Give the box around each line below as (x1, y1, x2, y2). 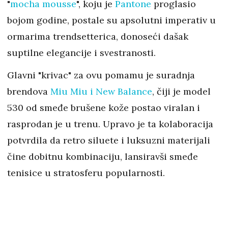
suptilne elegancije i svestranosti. (7, 47, 156, 59)
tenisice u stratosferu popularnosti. (7, 167, 165, 179)
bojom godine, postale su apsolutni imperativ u (7, 14, 216, 26)
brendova (7, 85, 50, 98)
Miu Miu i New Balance (50, 85, 152, 98)
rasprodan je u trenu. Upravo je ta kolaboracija (7, 118, 213, 130)
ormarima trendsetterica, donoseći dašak (7, 31, 188, 43)
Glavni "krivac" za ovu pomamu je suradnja (7, 69, 195, 81)
